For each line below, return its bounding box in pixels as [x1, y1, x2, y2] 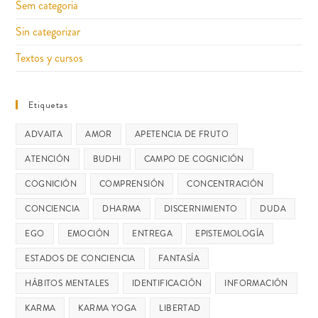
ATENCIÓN [25, 152, 70, 165]
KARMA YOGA [78, 301, 137, 314]
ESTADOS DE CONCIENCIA [25, 251, 136, 265]
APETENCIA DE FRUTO [134, 127, 229, 141]
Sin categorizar [16, 23, 81, 40]
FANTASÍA [158, 251, 200, 265]
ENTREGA [132, 226, 173, 240]
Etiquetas [28, 97, 69, 111]
